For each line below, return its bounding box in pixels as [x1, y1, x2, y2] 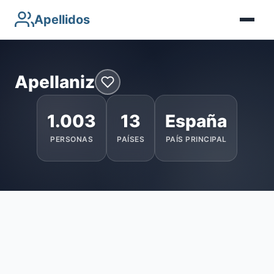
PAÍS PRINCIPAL [165, 135, 227, 144]
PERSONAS [50, 135, 93, 144]
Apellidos [34, 12, 90, 27]
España [165, 111, 227, 131]
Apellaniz [15, 71, 95, 92]
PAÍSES [117, 135, 144, 144]
